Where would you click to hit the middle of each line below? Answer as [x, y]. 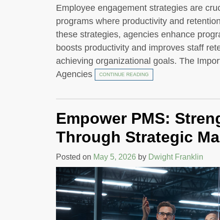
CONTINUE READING [124, 75]
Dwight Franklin [176, 157]
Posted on [75, 157]
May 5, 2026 [115, 157]
